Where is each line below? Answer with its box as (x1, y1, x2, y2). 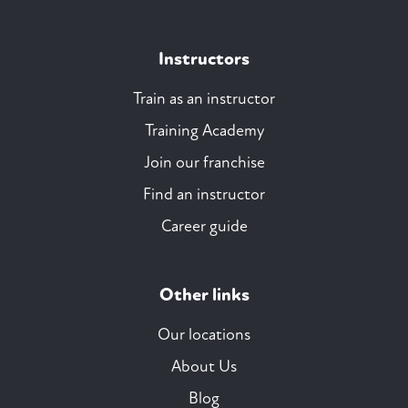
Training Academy (144, 121, 264, 141)
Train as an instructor (133, 89, 275, 109)
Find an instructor (143, 185, 265, 205)
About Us (171, 357, 237, 377)
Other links (158, 284, 250, 307)
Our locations (158, 325, 250, 345)
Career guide (160, 217, 248, 237)
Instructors (158, 48, 250, 71)
